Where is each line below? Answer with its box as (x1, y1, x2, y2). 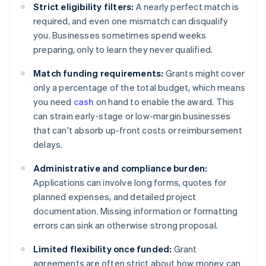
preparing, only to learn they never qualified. (33, 43, 213, 56)
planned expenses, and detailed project (33, 191, 197, 203)
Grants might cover (163, 67, 245, 80)
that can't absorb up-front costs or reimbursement (33, 124, 242, 137)
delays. (33, 138, 63, 151)
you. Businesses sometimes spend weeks (33, 29, 207, 42)
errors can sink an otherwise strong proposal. (33, 219, 218, 232)
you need (33, 96, 74, 108)
